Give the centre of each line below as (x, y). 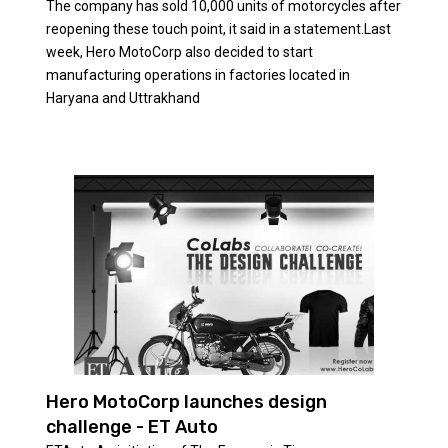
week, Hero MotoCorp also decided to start (179, 51)
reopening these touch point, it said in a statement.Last (218, 28)
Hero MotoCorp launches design (186, 401)
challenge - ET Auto (131, 426)
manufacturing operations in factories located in (197, 74)
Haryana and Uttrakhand (122, 97)
